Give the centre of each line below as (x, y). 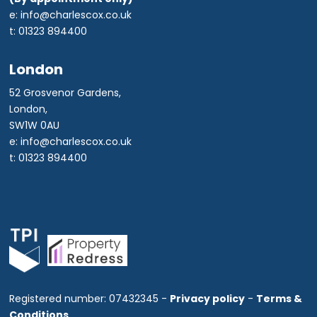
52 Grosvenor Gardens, (65, 92)
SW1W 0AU (35, 125)
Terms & (279, 299)
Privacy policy (208, 299)
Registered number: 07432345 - (90, 299)
